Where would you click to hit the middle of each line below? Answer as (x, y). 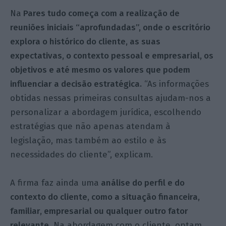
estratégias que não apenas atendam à (91, 126)
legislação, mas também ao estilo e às (88, 140)
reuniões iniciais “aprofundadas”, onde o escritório (110, 27)
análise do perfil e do (142, 183)
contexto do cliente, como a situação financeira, (105, 197)
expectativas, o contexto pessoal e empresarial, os (112, 55)
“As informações (176, 84)
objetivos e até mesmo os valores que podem (100, 70)
